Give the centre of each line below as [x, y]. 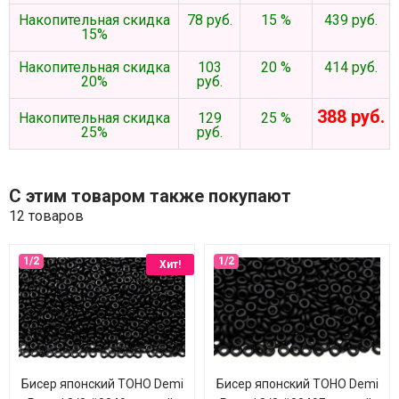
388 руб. [351, 117]
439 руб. [351, 20]
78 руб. [209, 20]
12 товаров [46, 216]
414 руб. [351, 67]
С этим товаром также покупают [150, 196]
